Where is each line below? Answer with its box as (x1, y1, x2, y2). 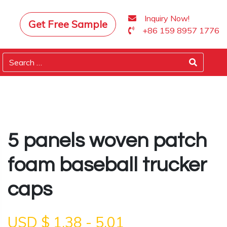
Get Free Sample (28, 18, 107, 30)
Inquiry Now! (144, 13, 190, 23)
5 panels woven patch (8, 130, 207, 151)
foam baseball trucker (8, 155, 207, 175)
